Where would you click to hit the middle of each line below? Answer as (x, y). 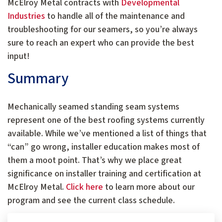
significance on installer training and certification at (104, 174)
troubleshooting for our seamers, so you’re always (103, 30)
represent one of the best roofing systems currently (106, 120)
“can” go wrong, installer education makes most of (104, 147)
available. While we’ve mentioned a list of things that (107, 134)
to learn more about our (149, 187)
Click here (84, 187)
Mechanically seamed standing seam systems (93, 107)
